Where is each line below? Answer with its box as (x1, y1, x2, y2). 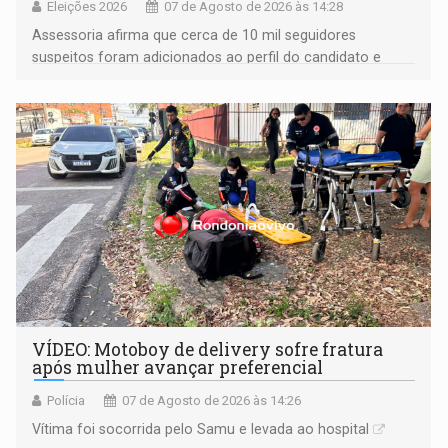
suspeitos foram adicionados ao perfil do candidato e (32, 48, 382, 65)
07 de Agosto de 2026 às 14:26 (122, 392, 302, 408)
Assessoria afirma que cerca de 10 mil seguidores (32, 26, 357, 43)
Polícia (47, 392, 86, 408)
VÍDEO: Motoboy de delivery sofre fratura (32, 337, 384, 361)
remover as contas (32, 92, 156, 109)
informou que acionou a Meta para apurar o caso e (32, 70, 368, 87)
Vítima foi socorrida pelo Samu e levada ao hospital (32, 420, 370, 437)
